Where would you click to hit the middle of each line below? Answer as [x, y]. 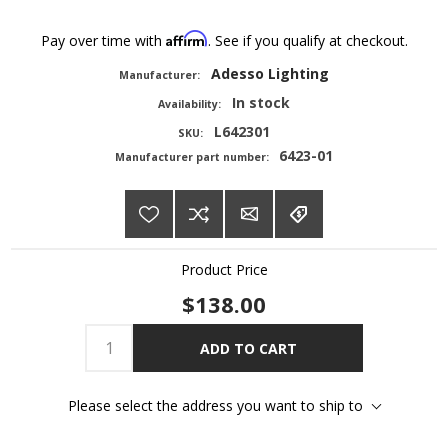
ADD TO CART [248, 348]
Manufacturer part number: [191, 157]
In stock [260, 103]
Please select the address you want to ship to [215, 406]
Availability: [190, 104]
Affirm [186, 39]
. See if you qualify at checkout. [307, 41]
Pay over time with [103, 41]
